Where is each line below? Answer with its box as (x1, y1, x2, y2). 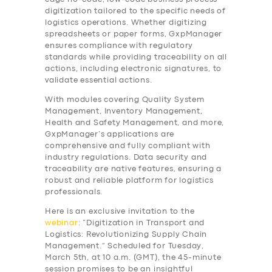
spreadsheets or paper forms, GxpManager (45, 31, 223, 38)
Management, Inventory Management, (45, 108, 203, 115)
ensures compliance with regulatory (45, 42, 194, 50)
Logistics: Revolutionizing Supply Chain (45, 231, 208, 239)
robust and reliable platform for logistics (45, 177, 214, 185)
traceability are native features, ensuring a (45, 166, 222, 173)
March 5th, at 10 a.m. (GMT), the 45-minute (45, 254, 222, 262)
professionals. (45, 189, 103, 196)
